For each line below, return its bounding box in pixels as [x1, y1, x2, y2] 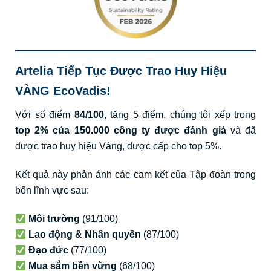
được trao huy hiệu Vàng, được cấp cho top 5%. [15, 141, 221, 152]
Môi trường [28, 214, 80, 224]
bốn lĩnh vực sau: [15, 185, 89, 196]
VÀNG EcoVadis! [15, 84, 111, 98]
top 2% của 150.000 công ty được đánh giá [15, 125, 226, 136]
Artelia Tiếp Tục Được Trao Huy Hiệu [15, 64, 227, 78]
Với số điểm [15, 109, 74, 120]
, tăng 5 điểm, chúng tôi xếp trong [103, 109, 256, 120]
